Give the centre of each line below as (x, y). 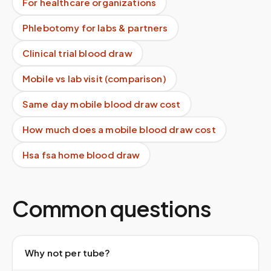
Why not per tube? (68, 253)
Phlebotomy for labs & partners (95, 28)
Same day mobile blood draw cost (102, 104)
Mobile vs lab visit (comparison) (94, 78)
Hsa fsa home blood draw (81, 155)
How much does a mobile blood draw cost (119, 129)
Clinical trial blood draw (77, 53)
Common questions (112, 208)
